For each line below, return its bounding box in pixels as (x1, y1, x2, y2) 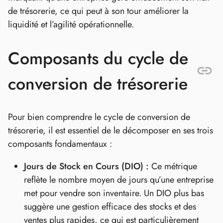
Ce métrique (149, 159, 197, 173)
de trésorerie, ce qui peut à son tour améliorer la (8, 4, 189, 18)
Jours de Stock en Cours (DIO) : (24, 159, 149, 173)
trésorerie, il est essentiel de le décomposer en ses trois (8, 123, 213, 137)
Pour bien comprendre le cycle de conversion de (8, 110, 190, 123)
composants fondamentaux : (8, 137, 112, 150)
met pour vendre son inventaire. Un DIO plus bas (24, 186, 204, 200)
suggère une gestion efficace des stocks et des (24, 200, 196, 213)
